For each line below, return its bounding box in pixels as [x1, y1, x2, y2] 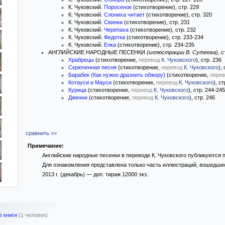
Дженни [68, 94, 87, 100]
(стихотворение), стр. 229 [132, 4, 199, 10]
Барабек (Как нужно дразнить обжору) [68, 72, 165, 78]
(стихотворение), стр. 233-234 [125, 34, 203, 40]
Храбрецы [68, 57, 94, 63]
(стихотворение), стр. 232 [129, 27, 196, 33]
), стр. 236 [196, 57, 221, 63]
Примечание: [28, 143, 64, 149]
